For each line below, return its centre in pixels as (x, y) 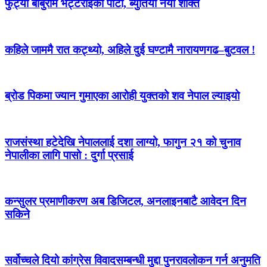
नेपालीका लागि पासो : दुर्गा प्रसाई (69, 155)
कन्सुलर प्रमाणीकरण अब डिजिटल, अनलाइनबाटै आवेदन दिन (125, 201)
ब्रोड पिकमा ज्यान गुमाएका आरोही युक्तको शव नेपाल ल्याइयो (122, 96)
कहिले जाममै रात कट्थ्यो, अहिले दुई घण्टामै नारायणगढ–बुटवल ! (130, 49)
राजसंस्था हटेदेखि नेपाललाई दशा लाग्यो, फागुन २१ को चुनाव (123, 142)
